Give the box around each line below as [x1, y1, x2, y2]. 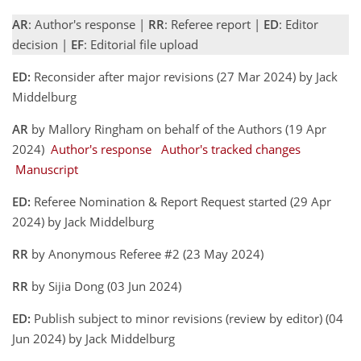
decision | [12, 36, 71, 52]
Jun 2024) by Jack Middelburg [12, 330, 178, 346]
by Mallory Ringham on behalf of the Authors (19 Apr [28, 121, 326, 137]
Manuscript [15, 161, 78, 177]
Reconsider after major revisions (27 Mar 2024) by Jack [31, 68, 338, 85]
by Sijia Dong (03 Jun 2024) [28, 278, 185, 294]
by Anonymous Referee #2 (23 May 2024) [28, 246, 267, 262]
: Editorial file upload [84, 36, 198, 52]
